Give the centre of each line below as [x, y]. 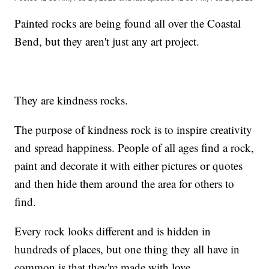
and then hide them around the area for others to [125, 183]
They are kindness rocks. [71, 100]
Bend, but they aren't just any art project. [107, 41]
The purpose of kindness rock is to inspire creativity [134, 129]
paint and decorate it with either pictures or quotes [129, 165]
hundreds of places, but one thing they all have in [127, 249]
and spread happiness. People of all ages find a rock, [134, 147]
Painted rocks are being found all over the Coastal [128, 23]
